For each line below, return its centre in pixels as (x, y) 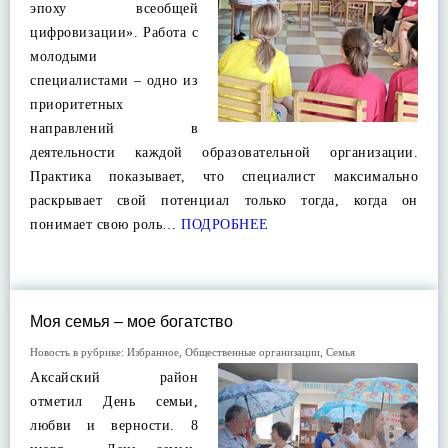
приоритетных (76, 104)
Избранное (153, 352)
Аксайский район (114, 377)
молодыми (63, 56)
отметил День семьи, (114, 401)
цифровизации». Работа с (114, 32)
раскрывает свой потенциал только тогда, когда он (224, 200)
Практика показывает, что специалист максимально (224, 176)
